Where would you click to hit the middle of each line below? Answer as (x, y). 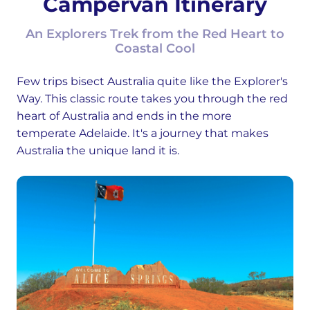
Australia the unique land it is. (98, 151)
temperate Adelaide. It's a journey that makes (143, 133)
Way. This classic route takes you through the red (152, 99)
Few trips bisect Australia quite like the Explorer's (152, 81)
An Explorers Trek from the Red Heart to (155, 34)
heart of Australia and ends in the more (124, 116)
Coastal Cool (155, 48)
